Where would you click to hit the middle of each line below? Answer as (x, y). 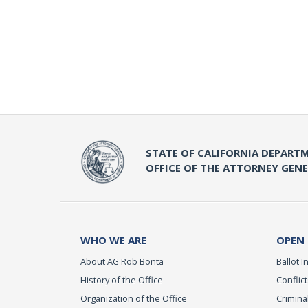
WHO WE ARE (113, 240)
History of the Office (122, 279)
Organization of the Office (134, 298)
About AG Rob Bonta (122, 261)
